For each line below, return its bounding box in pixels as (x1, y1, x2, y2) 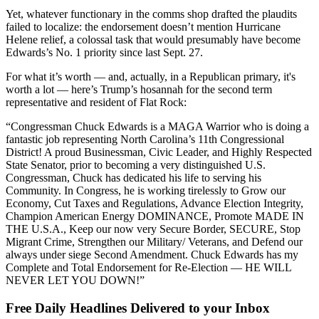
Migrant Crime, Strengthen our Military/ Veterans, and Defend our (6, 236, 303, 249)
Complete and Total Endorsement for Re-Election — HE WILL (6, 261, 291, 274)
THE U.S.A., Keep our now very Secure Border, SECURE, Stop (6, 223, 300, 236)
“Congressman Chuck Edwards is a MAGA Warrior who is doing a (6, 120, 309, 133)
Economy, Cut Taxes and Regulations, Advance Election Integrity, (6, 197, 303, 210)
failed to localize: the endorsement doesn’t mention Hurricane (6, 21, 281, 33)
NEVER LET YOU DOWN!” (6, 274, 145, 287)
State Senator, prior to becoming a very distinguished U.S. (6, 159, 266, 172)
